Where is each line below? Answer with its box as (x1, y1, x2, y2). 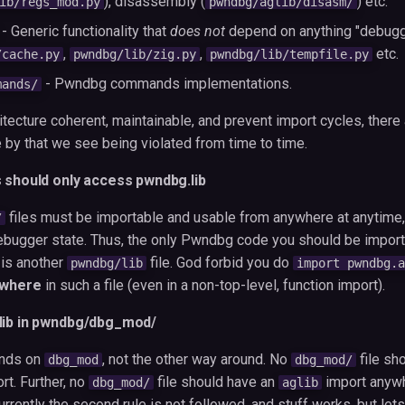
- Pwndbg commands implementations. (42, 75, 292, 92)
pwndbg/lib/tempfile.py (210, 47, 369, 61)
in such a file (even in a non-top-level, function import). (42, 277, 385, 294)
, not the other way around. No (102, 351, 291, 368)
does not (170, 23, 225, 40)
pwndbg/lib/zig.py (73, 47, 196, 61)
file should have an (154, 373, 278, 391)
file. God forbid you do (146, 254, 293, 271)
